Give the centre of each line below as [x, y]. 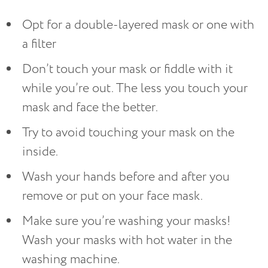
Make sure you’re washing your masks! [127, 221]
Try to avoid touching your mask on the [128, 133]
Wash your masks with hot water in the [127, 240]
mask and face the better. [90, 108]
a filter [39, 44]
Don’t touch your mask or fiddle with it [127, 69]
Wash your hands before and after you [126, 177]
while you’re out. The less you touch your [135, 89]
